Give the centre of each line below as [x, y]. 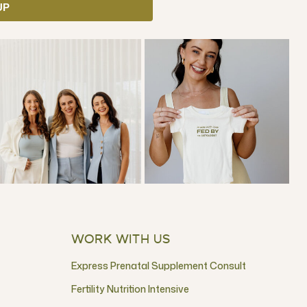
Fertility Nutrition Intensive [130, 289]
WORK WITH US [121, 240]
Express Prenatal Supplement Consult [159, 266]
